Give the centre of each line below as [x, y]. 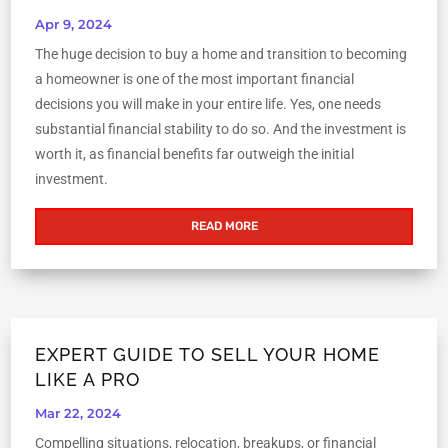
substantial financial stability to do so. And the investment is [221, 129]
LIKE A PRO [88, 380]
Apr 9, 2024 [74, 24]
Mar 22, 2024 [78, 413]
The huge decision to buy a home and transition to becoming [221, 54]
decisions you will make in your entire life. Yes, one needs [208, 104]
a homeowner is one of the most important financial [195, 79]
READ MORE [224, 226]
